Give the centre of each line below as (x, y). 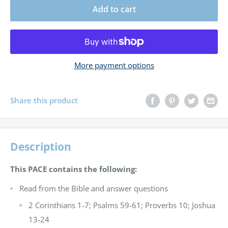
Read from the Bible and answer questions (94, 189)
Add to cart (114, 9)
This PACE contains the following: (74, 169)
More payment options (114, 65)
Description (41, 146)
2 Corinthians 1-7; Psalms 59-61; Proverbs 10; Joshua (122, 205)
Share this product (44, 100)
